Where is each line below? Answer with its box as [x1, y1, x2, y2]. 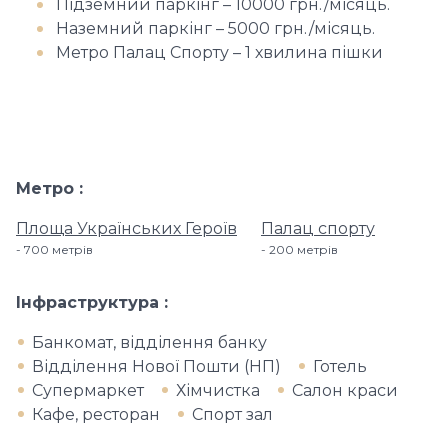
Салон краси [292, 381, 398, 400]
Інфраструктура [16, 293, 164, 312]
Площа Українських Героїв [16, 219, 237, 238]
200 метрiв [269, 242, 338, 257]
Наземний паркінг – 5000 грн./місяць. [56, 19, 375, 38]
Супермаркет [32, 381, 144, 400]
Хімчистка [176, 381, 260, 400]
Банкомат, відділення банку [32, 333, 267, 352]
